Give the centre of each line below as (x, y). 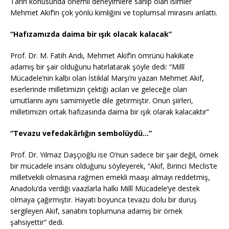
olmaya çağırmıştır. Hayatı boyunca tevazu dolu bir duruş (104, 200)
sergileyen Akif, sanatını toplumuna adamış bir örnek (96, 211)
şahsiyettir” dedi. (37, 222)
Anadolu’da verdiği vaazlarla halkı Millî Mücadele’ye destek (105, 189)
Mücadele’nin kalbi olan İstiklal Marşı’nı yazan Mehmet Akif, (107, 78)
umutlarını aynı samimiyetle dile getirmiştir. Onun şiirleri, (102, 101)
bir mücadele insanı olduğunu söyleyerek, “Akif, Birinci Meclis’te (114, 166)
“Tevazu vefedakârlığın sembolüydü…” (81, 133)
